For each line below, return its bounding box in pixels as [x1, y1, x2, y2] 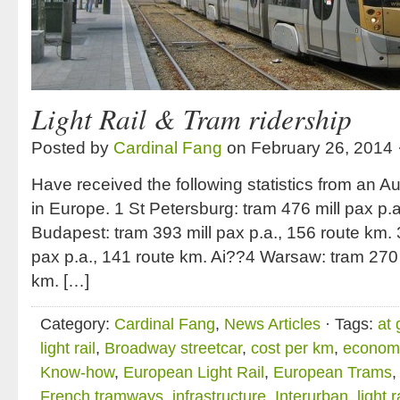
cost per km [251, 339, 334, 357]
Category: [40, 315, 114, 333]
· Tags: [321, 315, 378, 333]
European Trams [273, 363, 392, 381]
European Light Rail [123, 363, 264, 381]
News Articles [224, 315, 321, 333]
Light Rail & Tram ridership [31, 99, 352, 137]
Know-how [40, 363, 114, 381]
